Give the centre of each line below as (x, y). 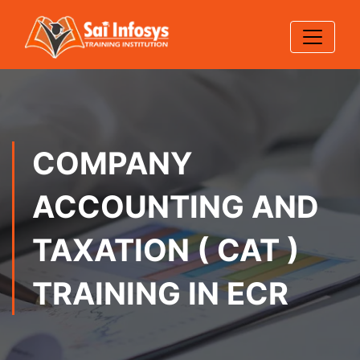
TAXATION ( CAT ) (166, 250)
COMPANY (112, 163)
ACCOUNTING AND (176, 207)
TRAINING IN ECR (160, 293)
